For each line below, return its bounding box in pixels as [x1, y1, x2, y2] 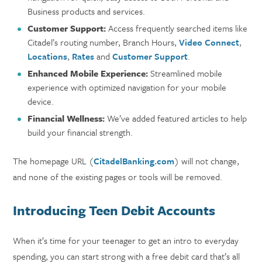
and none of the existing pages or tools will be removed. [13, 170, 223, 183]
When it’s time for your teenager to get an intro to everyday [13, 234, 239, 247]
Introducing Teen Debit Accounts [13, 201, 216, 220]
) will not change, [174, 154, 240, 167]
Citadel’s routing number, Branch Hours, [27, 36, 180, 49]
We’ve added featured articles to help [105, 112, 247, 125]
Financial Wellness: [27, 112, 105, 125]
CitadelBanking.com [94, 154, 175, 167]
